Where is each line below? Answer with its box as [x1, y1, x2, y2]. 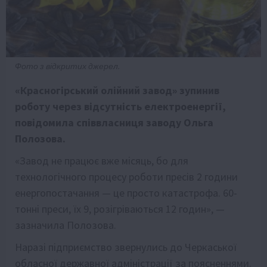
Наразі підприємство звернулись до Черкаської [15, 240, 237, 254]
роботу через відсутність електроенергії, [15, 100, 226, 114]
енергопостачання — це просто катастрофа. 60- [15, 186, 237, 200]
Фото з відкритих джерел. [15, 61, 120, 72]
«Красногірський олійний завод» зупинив [15, 83, 219, 98]
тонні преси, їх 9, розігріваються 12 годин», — [15, 202, 225, 216]
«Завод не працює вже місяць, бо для [15, 154, 188, 168]
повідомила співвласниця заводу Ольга [15, 116, 213, 130]
